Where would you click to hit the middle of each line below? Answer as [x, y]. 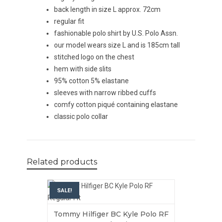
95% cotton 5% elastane [91, 81]
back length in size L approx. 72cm [107, 9]
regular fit [69, 21]
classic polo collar [81, 116]
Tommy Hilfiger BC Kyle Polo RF [111, 214]
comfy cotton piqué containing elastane [116, 105]
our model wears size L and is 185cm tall [117, 45]
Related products [62, 162]
